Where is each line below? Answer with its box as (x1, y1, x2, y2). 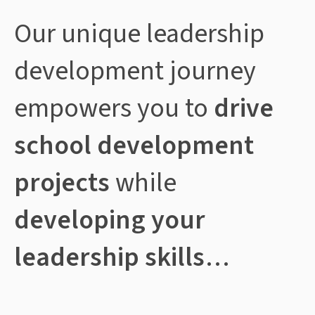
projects (14, 163, 115, 202)
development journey (14, 51, 256, 90)
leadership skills (14, 238, 205, 276)
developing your (14, 200, 205, 239)
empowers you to (14, 89, 214, 127)
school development (14, 126, 254, 165)
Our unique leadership (14, 14, 264, 53)
